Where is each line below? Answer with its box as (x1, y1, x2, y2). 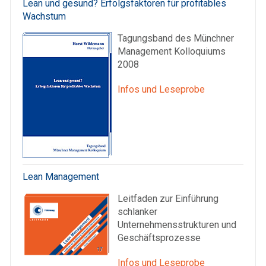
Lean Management (23, 171, 99, 183)
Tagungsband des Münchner (118, 33, 234, 45)
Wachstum (23, 11, 66, 23)
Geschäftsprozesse (118, 232, 201, 244)
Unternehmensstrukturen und (118, 219, 236, 231)
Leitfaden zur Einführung (118, 193, 218, 205)
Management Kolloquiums (118, 46, 226, 58)
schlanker (118, 206, 157, 218)
